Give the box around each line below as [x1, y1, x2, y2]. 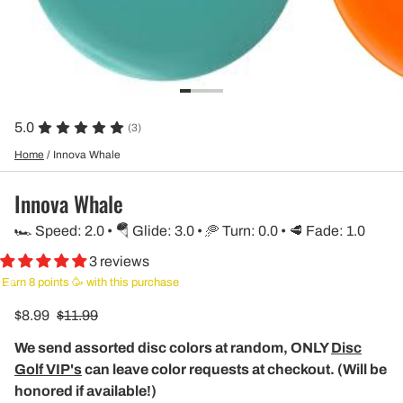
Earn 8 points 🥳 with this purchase [2, 276, 179, 290]
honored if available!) [14, 383, 157, 399]
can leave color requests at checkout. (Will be [82, 362, 387, 378]
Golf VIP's [14, 362, 82, 378]
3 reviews [89, 254, 149, 270]
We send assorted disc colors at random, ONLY [14, 340, 331, 356]
